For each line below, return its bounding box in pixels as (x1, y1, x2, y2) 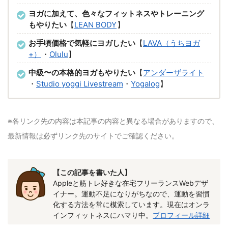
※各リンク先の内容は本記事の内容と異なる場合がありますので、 (8, 117, 219, 126)
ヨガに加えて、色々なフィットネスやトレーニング (28, 9, 204, 19)
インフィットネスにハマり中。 (53, 210, 153, 219)
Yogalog (131, 79, 160, 89)
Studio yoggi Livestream (36, 79, 123, 89)
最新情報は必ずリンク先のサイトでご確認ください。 (8, 131, 179, 140)
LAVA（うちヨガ (143, 38, 200, 48)
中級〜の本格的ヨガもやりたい (28, 68, 135, 78)
